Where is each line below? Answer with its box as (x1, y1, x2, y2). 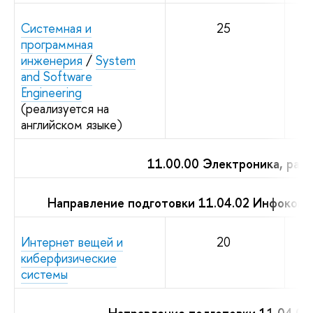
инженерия (21, 51, 82, 69)
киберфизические (21, 249, 117, 267)
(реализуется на (21, 99, 109, 117)
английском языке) (21, 115, 122, 133)
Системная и (21, 19, 92, 37)
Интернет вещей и (21, 233, 123, 251)
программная (21, 35, 93, 53)
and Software (21, 67, 92, 85)
